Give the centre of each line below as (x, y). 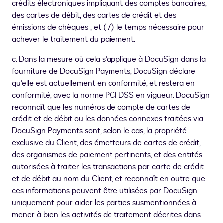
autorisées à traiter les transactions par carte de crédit (108, 167)
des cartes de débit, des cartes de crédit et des (94, 16)
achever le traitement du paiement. (74, 40)
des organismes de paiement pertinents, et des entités (107, 155)
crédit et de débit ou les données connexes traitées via (108, 119)
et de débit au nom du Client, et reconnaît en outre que (109, 179)
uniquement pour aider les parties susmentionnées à (104, 203)
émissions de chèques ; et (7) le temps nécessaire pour (108, 28)
